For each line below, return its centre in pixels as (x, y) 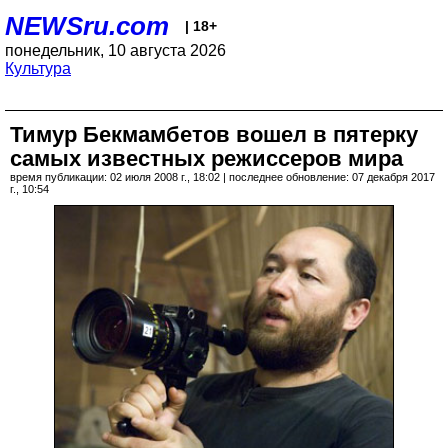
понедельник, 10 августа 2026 (115, 50)
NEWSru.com (87, 26)
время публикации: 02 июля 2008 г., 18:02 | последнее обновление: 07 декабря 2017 (222, 177)
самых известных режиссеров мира (206, 158)
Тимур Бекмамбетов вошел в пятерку (214, 134)
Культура (38, 68)
